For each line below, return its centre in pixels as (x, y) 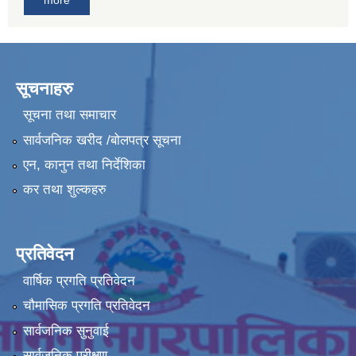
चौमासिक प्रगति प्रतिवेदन (86, 306)
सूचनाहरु (44, 88)
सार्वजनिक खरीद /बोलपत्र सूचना (102, 140)
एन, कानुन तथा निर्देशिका (84, 164)
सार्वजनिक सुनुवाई (66, 331)
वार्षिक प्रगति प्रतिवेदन (79, 281)
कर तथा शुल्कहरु (64, 190)
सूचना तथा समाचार (69, 115)
